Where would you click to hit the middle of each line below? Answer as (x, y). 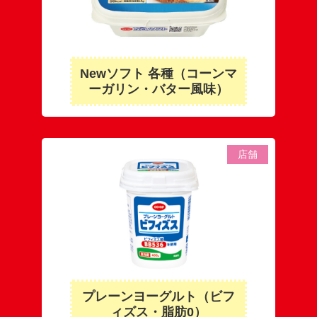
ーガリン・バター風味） (158, 89)
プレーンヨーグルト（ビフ (158, 296)
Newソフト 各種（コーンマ (158, 74)
